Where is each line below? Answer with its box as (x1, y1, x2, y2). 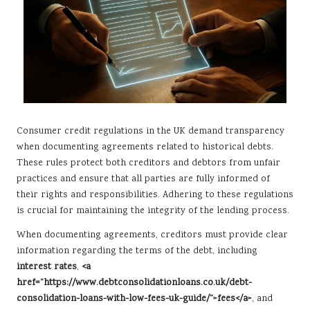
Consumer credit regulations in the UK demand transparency (17, 125, 284, 139)
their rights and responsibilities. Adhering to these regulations (17, 188, 293, 203)
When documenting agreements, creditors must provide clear (17, 228, 288, 243)
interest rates (17, 260, 77, 275)
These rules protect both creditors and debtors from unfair (17, 156, 280, 171)
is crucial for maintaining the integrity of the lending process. (17, 204, 289, 219)
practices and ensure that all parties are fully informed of (17, 172, 270, 187)
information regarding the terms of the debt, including (17, 244, 257, 259)
